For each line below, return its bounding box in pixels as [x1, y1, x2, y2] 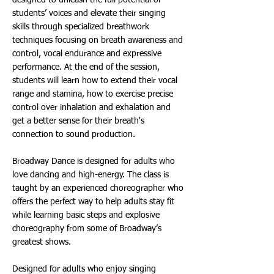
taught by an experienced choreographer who [12, 184, 183, 193]
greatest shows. [12, 238, 71, 246]
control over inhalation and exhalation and [12, 103, 171, 112]
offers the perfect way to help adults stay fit [12, 198, 174, 206]
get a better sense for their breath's [12, 117, 144, 125]
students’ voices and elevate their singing [12, 9, 166, 18]
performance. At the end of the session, [12, 63, 160, 72]
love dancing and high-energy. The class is [12, 171, 169, 179]
